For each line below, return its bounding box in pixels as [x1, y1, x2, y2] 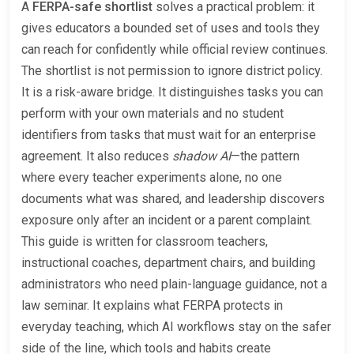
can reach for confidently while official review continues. [21, 41, 328, 57]
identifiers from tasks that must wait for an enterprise [21, 126, 316, 142]
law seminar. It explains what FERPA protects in [21, 297, 283, 313]
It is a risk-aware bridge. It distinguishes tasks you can [21, 84, 323, 100]
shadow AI [172, 148, 231, 164]
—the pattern [231, 148, 299, 164]
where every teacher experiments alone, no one [21, 169, 282, 185]
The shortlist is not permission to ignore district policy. [21, 62, 322, 78]
